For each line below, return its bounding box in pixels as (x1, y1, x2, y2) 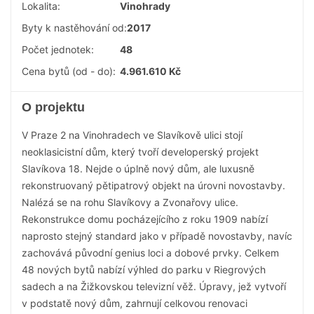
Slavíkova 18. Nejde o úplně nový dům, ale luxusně (22, 163, 254, 175)
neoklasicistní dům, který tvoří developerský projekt (22, 146, 259, 158)
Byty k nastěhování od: (22, 22, 127, 34)
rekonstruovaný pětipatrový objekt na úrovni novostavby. (22, 179, 285, 191)
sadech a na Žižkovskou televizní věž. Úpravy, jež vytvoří (22, 280, 286, 292)
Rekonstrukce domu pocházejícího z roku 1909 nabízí (22, 213, 268, 225)
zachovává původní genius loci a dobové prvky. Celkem (22, 247, 279, 259)
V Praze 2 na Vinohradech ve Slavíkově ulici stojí (22, 129, 243, 141)
